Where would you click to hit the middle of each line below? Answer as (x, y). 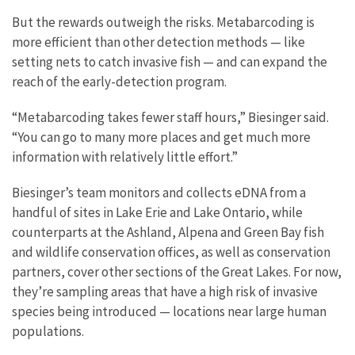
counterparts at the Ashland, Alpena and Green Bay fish (168, 233)
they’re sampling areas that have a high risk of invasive (165, 292)
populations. (48, 332)
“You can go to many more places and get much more (161, 137)
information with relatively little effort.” (125, 157)
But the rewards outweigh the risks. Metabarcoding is (163, 23)
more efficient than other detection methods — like (158, 42)
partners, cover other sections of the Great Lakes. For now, (177, 272)
